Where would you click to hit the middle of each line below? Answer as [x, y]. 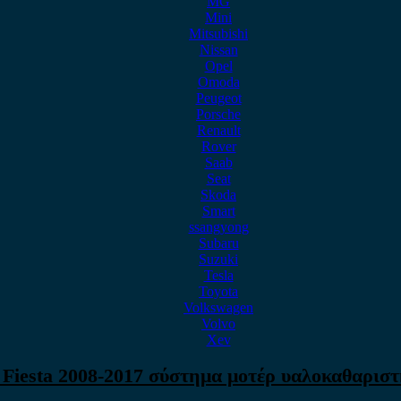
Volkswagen [218, 307]
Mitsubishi [218, 34]
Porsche [218, 114]
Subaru [218, 243]
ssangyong [218, 227]
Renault [218, 130]
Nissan [218, 50]
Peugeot [218, 98]
